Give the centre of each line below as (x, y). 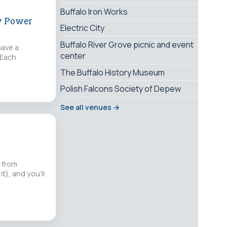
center (73, 55)
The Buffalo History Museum (112, 72)
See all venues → (90, 107)
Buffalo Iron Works (94, 11)
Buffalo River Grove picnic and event (127, 44)
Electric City (82, 28)
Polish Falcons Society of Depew (121, 89)
